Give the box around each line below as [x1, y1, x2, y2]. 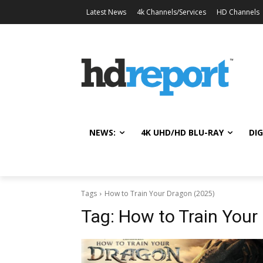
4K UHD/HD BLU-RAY [141, 126, 224, 138]
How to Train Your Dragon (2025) [104, 188, 214, 198]
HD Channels [217, 7, 259, 17]
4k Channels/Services [137, 7, 206, 17]
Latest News [86, 7, 126, 17]
